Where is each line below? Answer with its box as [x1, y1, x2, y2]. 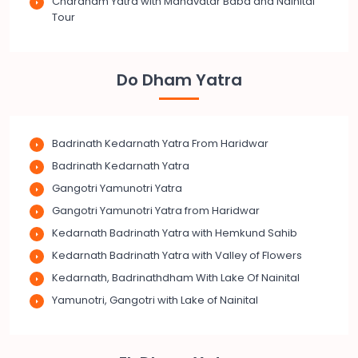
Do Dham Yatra [116, 68, 242, 91]
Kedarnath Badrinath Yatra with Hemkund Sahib [52, 225, 297, 241]
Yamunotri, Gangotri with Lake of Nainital [52, 292, 258, 308]
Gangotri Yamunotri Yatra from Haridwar [52, 202, 260, 218]
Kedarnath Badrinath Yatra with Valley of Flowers [52, 247, 302, 263]
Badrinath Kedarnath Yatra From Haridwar [52, 135, 268, 151]
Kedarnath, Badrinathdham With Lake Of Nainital [52, 269, 300, 285]
